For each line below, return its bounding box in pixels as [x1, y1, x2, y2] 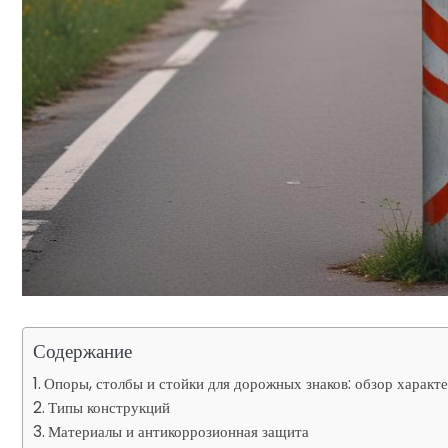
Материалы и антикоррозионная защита [48, 421, 310, 442]
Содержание [33, 338, 132, 365]
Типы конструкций [48, 397, 171, 418]
